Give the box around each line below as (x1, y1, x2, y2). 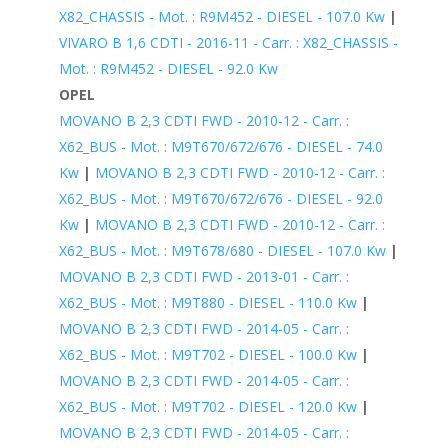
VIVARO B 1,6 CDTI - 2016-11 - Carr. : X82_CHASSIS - (58, 32, 398, 52)
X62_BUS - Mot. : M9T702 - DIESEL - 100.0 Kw (58, 344, 357, 364)
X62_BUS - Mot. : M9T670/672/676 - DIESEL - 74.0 (58, 136, 383, 156)
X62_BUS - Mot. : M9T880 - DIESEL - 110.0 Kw (58, 292, 357, 312)
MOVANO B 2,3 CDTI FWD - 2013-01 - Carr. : (58, 266, 349, 286)
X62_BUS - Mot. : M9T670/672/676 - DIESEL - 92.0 (58, 188, 383, 208)
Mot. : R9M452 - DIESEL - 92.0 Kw (58, 58, 278, 78)
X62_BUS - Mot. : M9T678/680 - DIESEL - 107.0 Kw (58, 240, 386, 260)
